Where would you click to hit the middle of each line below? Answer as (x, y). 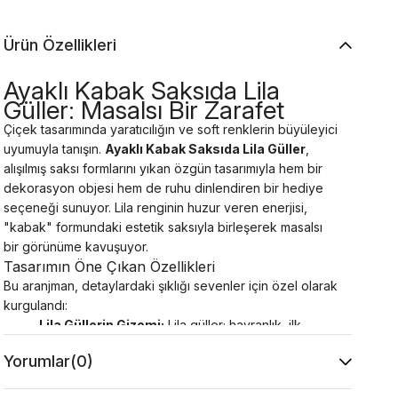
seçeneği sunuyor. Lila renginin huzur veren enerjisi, (156, 207)
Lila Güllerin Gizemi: (102, 325)
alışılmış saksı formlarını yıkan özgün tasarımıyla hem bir (163, 168)
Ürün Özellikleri (60, 45)
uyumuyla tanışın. (55, 149)
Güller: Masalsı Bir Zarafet (144, 110)
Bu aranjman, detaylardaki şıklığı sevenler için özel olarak (171, 286)
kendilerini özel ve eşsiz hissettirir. (139, 383)
